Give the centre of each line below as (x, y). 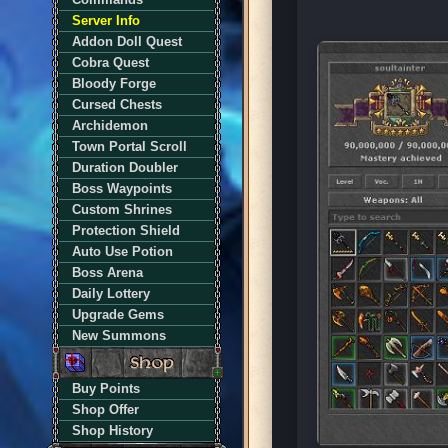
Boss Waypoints (122, 188)
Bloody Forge (114, 83)
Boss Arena (107, 272)
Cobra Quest (110, 62)
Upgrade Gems (118, 314)
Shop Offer (105, 409)
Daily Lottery (111, 293)
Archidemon (110, 125)
